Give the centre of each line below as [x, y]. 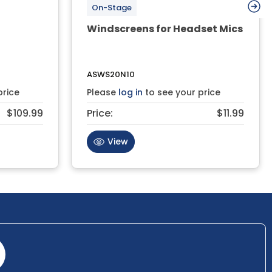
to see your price [182, 92]
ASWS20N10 [111, 74]
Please [103, 92]
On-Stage [112, 7]
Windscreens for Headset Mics [165, 29]
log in [131, 92]
